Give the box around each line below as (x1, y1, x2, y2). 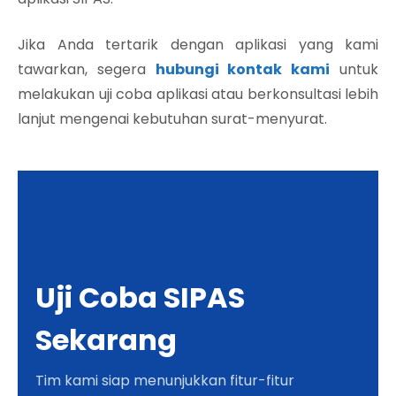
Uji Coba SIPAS (35, 277, 245, 317)
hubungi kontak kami (155, 58, 331, 80)
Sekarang (35, 319, 177, 360)
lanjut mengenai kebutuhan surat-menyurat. (18, 108, 327, 129)
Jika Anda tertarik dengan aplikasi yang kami (18, 34, 378, 55)
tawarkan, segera (18, 58, 156, 80)
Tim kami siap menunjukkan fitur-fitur (35, 369, 294, 391)
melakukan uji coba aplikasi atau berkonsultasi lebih (18, 83, 378, 104)
